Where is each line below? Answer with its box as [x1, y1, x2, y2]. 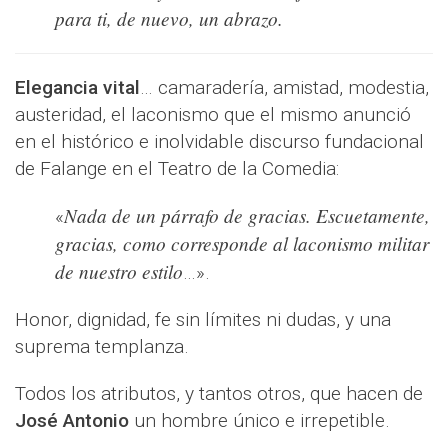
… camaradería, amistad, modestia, [140, 76, 429, 100]
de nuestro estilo [55, 258, 183, 285]
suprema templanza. [15, 335, 189, 359]
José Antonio [15, 409, 129, 433]
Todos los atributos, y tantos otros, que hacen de [15, 382, 423, 406]
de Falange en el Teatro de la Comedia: [15, 157, 339, 181]
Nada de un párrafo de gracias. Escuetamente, [64, 202, 430, 229]
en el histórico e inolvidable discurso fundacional [15, 130, 424, 154]
